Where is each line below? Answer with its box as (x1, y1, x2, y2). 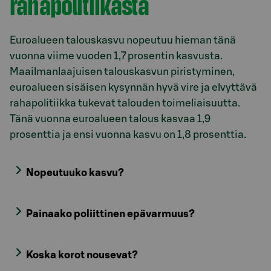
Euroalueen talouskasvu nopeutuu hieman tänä (10, 35, 236, 46)
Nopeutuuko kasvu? (26, 168, 125, 178)
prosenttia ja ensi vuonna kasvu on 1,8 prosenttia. (10, 129, 246, 140)
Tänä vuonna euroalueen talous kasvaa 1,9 (10, 114, 211, 125)
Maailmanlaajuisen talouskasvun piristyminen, (10, 67, 235, 77)
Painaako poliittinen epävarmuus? (26, 209, 195, 220)
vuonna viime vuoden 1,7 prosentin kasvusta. (10, 51, 223, 62)
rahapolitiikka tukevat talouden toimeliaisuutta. (10, 98, 240, 109)
